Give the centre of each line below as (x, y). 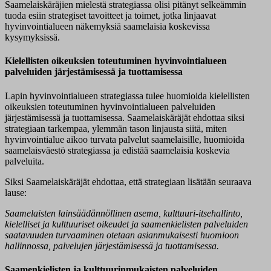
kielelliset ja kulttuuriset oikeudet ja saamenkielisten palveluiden (126, 224)
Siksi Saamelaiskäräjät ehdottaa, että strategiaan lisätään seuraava (128, 181)
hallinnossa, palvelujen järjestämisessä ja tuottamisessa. (112, 246)
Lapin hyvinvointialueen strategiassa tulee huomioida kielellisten (127, 96)
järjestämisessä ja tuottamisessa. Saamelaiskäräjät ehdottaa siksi (125, 117)
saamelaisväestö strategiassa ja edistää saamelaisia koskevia (117, 150)
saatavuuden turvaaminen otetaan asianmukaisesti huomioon (122, 235)
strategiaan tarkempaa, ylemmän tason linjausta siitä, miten (116, 128)
